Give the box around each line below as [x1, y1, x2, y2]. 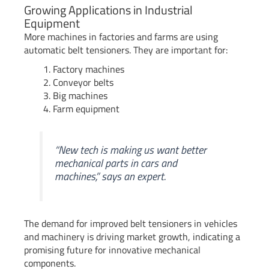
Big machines [53, 88, 107, 103]
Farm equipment [53, 101, 119, 116]
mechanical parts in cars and [55, 154, 178, 171]
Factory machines [53, 62, 124, 77]
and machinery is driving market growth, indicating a [24, 229, 240, 244]
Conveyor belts [53, 75, 113, 90]
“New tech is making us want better [55, 141, 207, 158]
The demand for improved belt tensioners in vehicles [24, 216, 237, 231]
